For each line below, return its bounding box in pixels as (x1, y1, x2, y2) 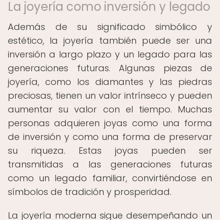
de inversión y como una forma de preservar (8, 131, 212, 143)
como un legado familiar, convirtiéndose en (8, 172, 212, 184)
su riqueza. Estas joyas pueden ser (8, 144, 212, 157)
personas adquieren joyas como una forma (8, 117, 212, 129)
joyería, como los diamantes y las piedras (8, 76, 212, 88)
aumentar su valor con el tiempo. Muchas (8, 103, 212, 115)
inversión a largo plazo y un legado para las (8, 48, 212, 60)
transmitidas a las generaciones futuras (8, 158, 212, 170)
